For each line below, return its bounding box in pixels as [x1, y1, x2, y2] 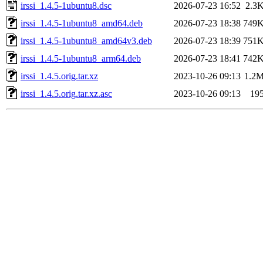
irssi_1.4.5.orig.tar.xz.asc [21, 88, 112, 99]
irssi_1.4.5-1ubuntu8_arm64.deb [21, 53, 141, 63]
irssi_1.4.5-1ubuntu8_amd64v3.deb [21, 35, 152, 46]
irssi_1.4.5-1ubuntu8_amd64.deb [21, 18, 143, 28]
